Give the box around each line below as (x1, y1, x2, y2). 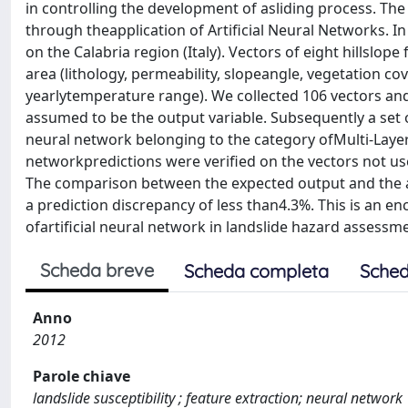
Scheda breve (40, 259, 154, 281)
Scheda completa (184, 260, 329, 282)
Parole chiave (33, 366, 130, 386)
